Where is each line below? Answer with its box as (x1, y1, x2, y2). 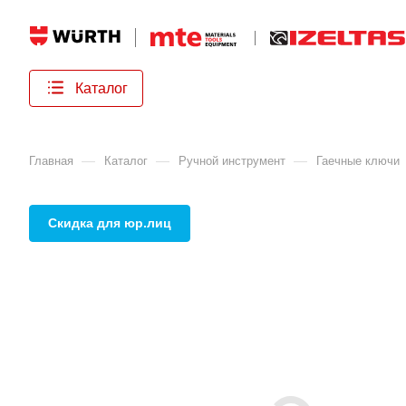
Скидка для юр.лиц (48, 216, 171, 230)
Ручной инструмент (179, 154, 285, 168)
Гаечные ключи (316, 154, 400, 168)
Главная (29, 154, 73, 168)
